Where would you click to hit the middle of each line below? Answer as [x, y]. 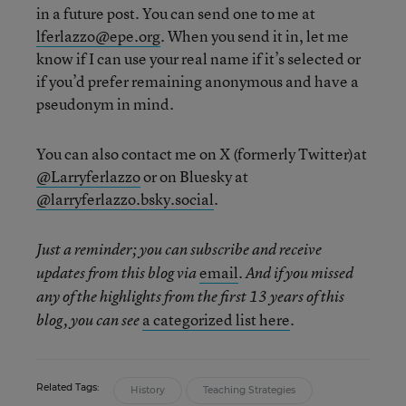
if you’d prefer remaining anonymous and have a [198, 81]
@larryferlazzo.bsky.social [125, 198]
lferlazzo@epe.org [98, 35]
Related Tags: [68, 387]
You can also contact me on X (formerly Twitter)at [202, 153]
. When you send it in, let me [255, 35]
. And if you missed [296, 272]
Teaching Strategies [249, 390]
